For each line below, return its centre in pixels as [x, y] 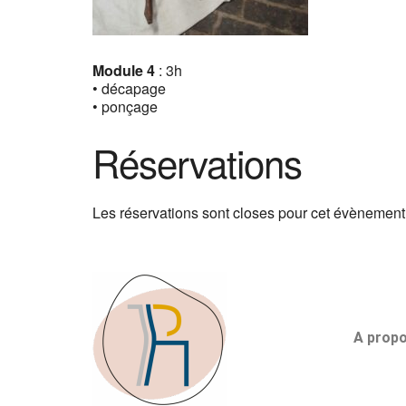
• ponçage [125, 106]
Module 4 [124, 70]
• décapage [129, 88]
